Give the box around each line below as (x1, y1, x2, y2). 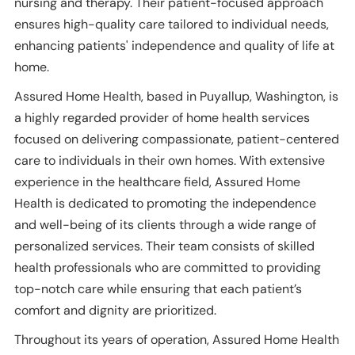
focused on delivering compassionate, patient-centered (14, 131, 339, 148)
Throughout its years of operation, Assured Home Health (14, 331, 339, 349)
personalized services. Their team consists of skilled (14, 238, 315, 255)
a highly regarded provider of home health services (14, 109, 310, 127)
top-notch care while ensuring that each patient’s (14, 281, 302, 298)
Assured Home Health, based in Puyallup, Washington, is (14, 88, 338, 105)
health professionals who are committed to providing (14, 259, 321, 277)
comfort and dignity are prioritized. (14, 302, 216, 319)
